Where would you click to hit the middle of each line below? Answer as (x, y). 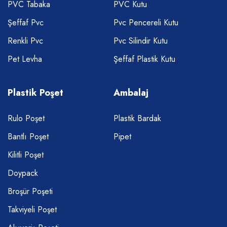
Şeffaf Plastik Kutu (144, 59)
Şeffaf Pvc (26, 23)
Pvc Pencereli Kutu (146, 23)
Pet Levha (25, 59)
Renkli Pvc (25, 41)
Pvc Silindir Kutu (141, 41)
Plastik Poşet (35, 93)
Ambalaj (131, 93)
